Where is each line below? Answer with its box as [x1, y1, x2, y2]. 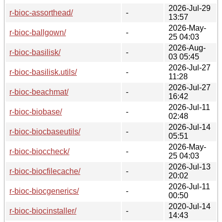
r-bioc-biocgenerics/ [9, 186, 79, 195]
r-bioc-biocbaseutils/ [9, 127, 80, 136]
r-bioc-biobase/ [9, 107, 62, 116]
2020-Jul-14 [168, 202, 211, 211]
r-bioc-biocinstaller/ [9, 206, 76, 215]
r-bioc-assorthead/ [9, 8, 73, 17]
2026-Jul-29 [168, 3, 211, 12]
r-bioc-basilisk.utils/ [9, 67, 77, 76]
